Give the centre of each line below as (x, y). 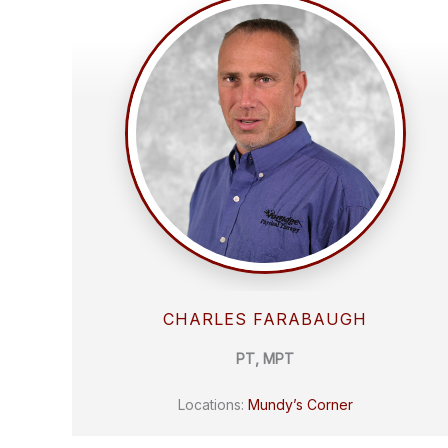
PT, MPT (265, 359)
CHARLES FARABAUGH (265, 319)
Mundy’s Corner (300, 404)
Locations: (212, 404)
